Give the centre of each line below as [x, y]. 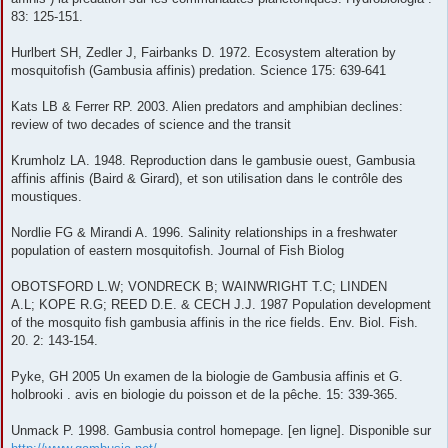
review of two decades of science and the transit [151, 125]
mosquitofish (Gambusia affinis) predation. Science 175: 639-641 [198, 71]
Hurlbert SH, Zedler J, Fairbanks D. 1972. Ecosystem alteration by [203, 53]
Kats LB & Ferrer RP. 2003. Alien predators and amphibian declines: [207, 107]
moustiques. [46, 197]
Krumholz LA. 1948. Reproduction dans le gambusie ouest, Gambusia [213, 161]
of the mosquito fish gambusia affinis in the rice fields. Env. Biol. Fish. [214, 323]
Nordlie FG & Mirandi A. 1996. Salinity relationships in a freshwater [204, 233]
